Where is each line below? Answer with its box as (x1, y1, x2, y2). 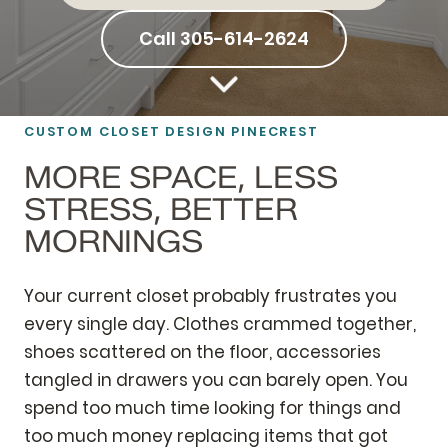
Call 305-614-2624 (139, 26, 309, 51)
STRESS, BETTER (24, 191, 298, 228)
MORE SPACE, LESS (24, 159, 338, 196)
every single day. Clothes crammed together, (24, 312, 416, 336)
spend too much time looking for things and (24, 396, 401, 420)
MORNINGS (24, 223, 203, 260)
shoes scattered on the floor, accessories (24, 340, 381, 364)
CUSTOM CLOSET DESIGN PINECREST (24, 122, 319, 141)
